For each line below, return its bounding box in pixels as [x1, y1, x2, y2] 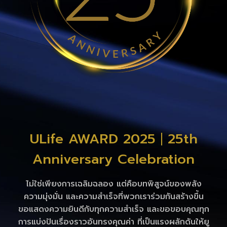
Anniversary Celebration [32, 149, 195, 170]
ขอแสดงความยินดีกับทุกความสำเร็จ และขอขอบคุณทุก [18, 203, 209, 216]
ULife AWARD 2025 [29, 129, 161, 149]
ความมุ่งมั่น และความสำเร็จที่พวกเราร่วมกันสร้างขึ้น [23, 191, 204, 203]
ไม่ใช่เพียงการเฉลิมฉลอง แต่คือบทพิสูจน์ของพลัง [25, 178, 202, 191]
